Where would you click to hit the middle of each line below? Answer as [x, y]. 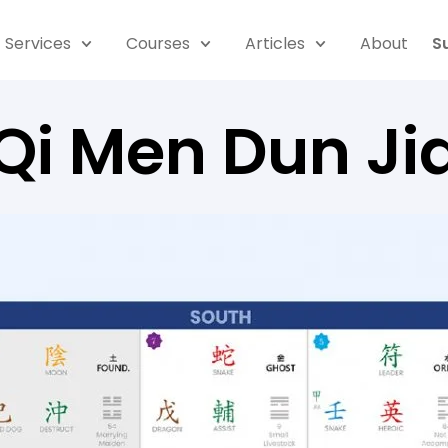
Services [37, 43]
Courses [157, 43]
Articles [275, 43]
